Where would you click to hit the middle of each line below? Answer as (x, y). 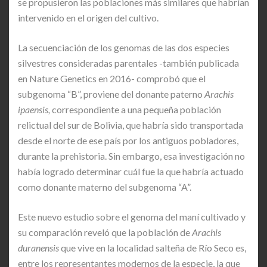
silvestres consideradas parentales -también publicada (128, 63)
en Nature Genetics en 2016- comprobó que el (112, 78)
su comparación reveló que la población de (105, 232)
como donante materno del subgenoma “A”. (105, 187)
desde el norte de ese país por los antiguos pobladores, (128, 140)
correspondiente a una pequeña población (136, 109)
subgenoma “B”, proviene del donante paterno (111, 94)
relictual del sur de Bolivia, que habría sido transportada (131, 125)
